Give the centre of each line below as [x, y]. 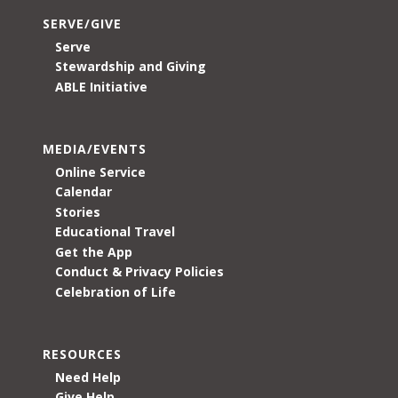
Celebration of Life [115, 291]
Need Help [88, 377]
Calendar [84, 192]
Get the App [94, 251]
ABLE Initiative [101, 86]
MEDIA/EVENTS [95, 148]
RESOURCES [82, 354]
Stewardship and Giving [131, 67]
